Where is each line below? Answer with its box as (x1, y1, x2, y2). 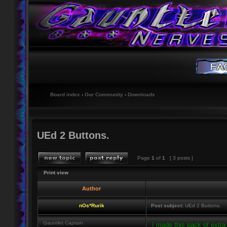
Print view (44, 170, 68, 175)
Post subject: (151, 203, 183, 208)
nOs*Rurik (79, 203, 104, 208)
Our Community (85, 92, 123, 97)
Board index (50, 92, 80, 97)
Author (82, 185, 101, 192)
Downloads (128, 92, 155, 97)
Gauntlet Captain (43, 220, 83, 225)
